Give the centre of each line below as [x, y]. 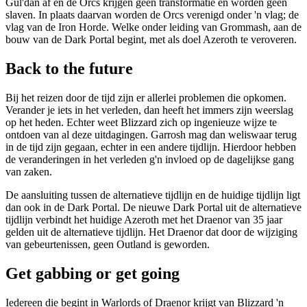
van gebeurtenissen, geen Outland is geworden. [108, 244]
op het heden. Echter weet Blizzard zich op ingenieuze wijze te [141, 122]
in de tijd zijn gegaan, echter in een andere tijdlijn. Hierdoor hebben [151, 147]
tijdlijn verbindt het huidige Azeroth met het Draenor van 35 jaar [144, 219]
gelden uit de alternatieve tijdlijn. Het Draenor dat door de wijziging [151, 232]
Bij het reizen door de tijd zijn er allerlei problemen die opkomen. [146, 97]
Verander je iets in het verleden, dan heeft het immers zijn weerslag [149, 110]
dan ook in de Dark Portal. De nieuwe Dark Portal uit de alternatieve [153, 207]
